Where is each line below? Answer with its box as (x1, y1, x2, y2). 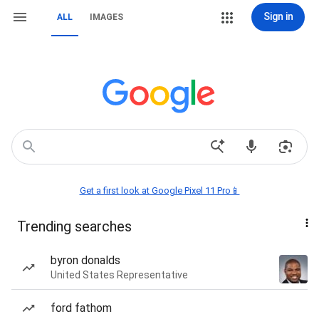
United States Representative (51, 269, 188, 281)
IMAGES (90, 12, 123, 22)
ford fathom (51, 301, 112, 315)
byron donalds (51, 253, 120, 267)
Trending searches (17, 218, 132, 235)
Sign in (263, 11, 293, 22)
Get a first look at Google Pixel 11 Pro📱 (79, 185, 240, 196)
